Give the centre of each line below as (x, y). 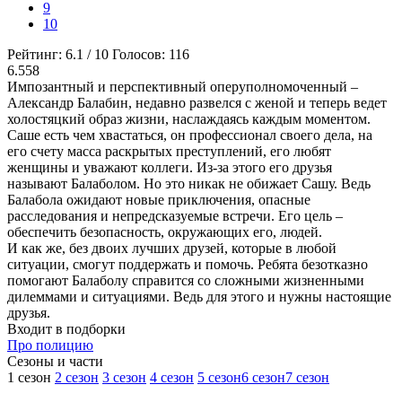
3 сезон (124, 378)
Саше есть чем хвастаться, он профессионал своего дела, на (190, 135)
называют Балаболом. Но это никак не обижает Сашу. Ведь (189, 184)
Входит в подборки (66, 329)
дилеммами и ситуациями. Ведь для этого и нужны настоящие (199, 297)
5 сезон (219, 378)
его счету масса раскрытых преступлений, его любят (169, 152)
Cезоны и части (55, 362)
